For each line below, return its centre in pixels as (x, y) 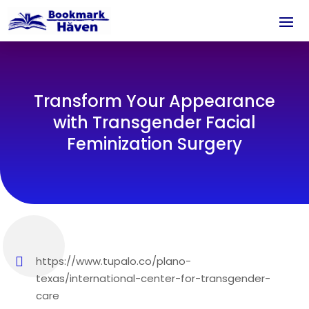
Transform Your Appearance (154, 101)
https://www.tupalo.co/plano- (114, 261)
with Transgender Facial (154, 123)
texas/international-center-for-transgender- (153, 278)
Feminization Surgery (154, 144)
